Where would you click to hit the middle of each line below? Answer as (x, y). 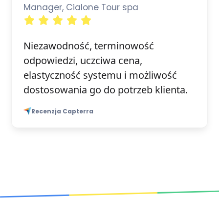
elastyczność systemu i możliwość (100, 75)
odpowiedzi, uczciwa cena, (83, 60)
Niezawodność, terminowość (89, 45)
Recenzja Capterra (62, 111)
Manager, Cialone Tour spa (81, 7)
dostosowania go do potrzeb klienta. (106, 89)
